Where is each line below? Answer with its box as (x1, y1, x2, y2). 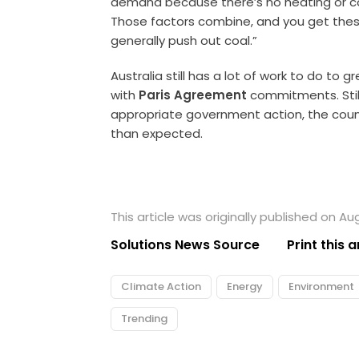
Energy (227, 279, 264, 295)
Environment (288, 279, 355, 295)
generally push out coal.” (111, 32, 258, 50)
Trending (121, 311, 168, 327)
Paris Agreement (139, 87, 248, 104)
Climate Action (121, 279, 202, 295)
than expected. (111, 125, 204, 143)
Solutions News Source (111, 236, 260, 255)
